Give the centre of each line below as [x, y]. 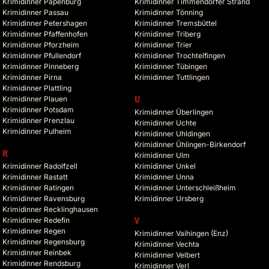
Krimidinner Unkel [165, 166]
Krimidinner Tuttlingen [172, 77]
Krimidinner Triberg [168, 34]
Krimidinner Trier [163, 45]
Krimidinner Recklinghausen [50, 210]
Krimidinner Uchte [165, 123]
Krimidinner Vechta [167, 244]
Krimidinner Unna [164, 177]
